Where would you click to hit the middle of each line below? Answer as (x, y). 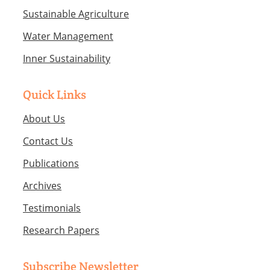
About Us (44, 118)
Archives (42, 185)
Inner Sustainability (67, 58)
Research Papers (61, 230)
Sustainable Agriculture (76, 14)
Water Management (68, 36)
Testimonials (52, 208)
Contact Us (48, 141)
